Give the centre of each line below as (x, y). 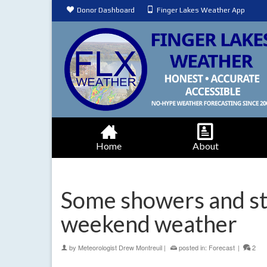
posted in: (193, 248)
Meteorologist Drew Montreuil (120, 248)
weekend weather (149, 224)
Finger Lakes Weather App (201, 10)
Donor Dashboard (106, 10)
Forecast (222, 248)
